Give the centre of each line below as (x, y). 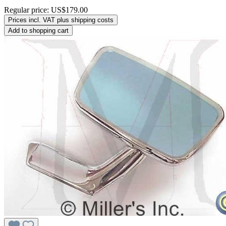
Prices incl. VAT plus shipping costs (61, 20)
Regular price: (27, 10)
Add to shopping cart (38, 31)
